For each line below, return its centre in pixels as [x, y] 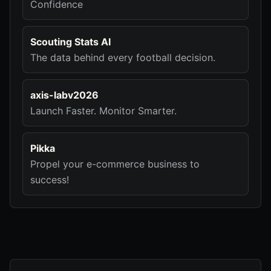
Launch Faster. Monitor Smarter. [103, 111]
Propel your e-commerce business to [115, 164]
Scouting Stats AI [70, 42]
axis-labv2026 [64, 95]
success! [50, 180]
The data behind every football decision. [123, 57]
